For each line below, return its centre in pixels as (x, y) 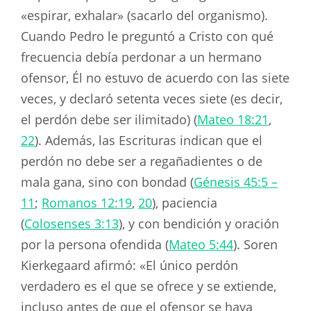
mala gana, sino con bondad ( (107, 182)
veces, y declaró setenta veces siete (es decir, (152, 99)
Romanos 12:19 (87, 203)
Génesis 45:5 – (236, 182)
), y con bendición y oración (199, 224)
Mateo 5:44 (201, 245)
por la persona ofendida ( (95, 245)
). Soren (255, 245)
